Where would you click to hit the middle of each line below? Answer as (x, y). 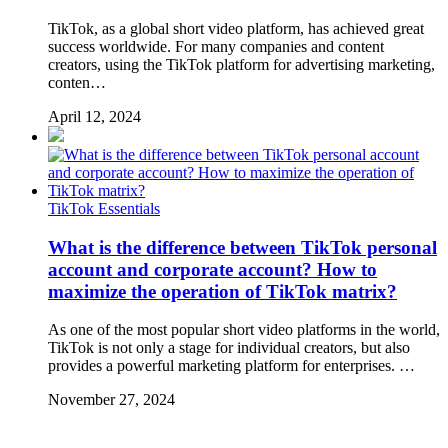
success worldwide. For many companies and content (216, 46)
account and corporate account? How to (212, 269)
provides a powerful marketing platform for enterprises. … (231, 366)
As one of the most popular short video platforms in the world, (244, 330)
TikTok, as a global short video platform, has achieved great (236, 28)
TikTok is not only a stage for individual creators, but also (229, 348)
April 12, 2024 (94, 116)
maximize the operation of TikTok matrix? (222, 291)
